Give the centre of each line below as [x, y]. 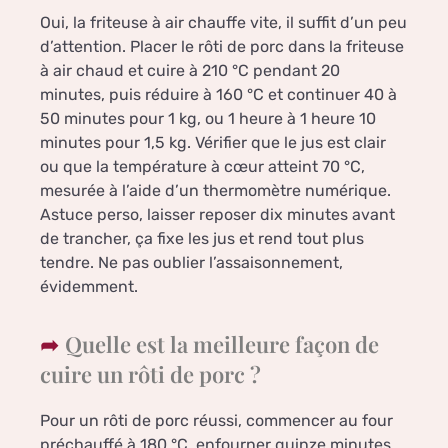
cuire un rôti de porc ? [150, 374]
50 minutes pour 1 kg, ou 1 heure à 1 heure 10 [208, 119]
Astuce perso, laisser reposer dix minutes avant [217, 215]
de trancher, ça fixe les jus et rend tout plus [202, 239]
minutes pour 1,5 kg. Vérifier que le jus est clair [213, 143]
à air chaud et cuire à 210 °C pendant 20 [190, 71]
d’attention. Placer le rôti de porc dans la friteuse [222, 47]
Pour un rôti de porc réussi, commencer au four [216, 421]
